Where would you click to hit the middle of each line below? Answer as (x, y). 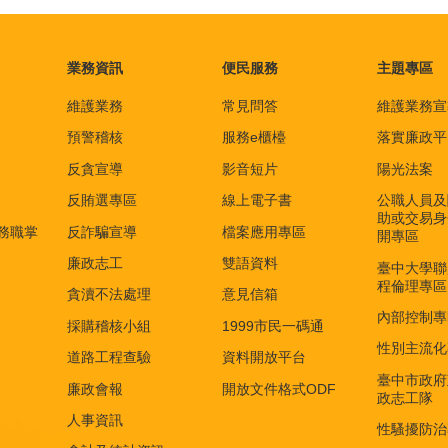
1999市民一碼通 (273, 325)
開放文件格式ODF (279, 388)
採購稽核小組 (109, 325)
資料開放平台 (264, 357)
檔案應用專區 (264, 231)
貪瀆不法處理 (109, 294)
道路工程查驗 (109, 357)
